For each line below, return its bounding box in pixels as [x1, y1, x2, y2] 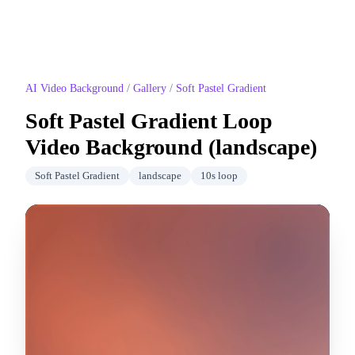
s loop [212, 170, 238, 181]
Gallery [133, 82, 166, 94]
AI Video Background [25, 82, 124, 94]
